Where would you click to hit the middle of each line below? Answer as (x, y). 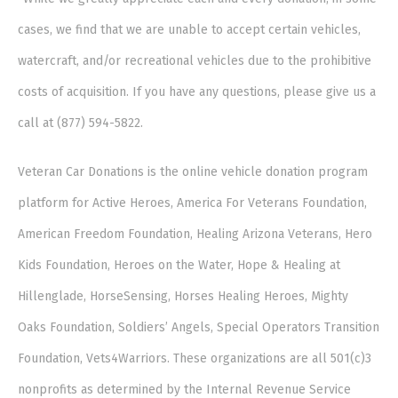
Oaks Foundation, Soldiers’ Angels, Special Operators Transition (199, 328)
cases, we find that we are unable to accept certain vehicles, (190, 30)
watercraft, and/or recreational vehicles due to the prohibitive (195, 61)
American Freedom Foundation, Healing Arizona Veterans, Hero (195, 235)
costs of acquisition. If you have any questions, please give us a (197, 92)
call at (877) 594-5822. (81, 123)
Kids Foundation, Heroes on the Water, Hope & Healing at (179, 266)
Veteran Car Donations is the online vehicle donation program (193, 172)
